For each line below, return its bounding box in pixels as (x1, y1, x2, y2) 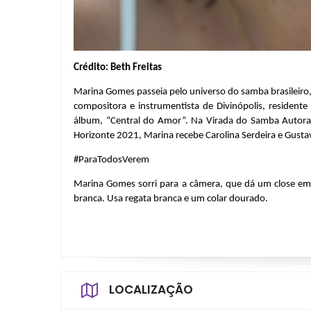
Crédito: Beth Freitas (74, 62, 162, 73)
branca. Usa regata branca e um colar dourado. (74, 194, 268, 204)
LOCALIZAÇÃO (109, 281, 193, 298)
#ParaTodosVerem (74, 155, 149, 165)
